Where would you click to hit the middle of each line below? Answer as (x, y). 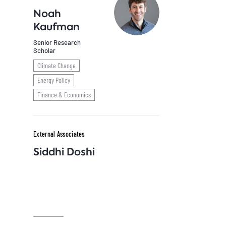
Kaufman (56, 27)
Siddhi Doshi (64, 152)
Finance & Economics (64, 95)
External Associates (59, 134)
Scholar (44, 50)
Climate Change (56, 65)
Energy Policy (54, 80)
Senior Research (57, 42)
